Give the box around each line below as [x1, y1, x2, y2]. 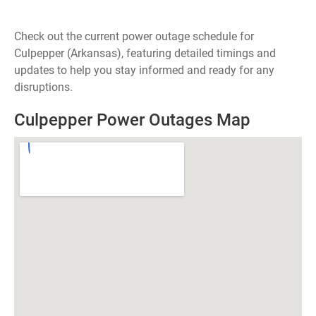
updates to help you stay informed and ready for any [14, 63, 274, 77]
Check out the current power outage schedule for [14, 30, 254, 43]
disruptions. [14, 80, 73, 94]
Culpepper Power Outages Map [14, 110, 250, 130]
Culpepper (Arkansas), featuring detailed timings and [14, 47, 276, 60]
